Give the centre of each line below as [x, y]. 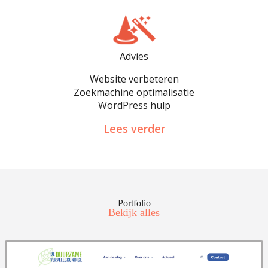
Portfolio [134, 203]
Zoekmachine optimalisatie [134, 92]
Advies [134, 56]
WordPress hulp [134, 105]
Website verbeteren [134, 79]
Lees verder [134, 128]
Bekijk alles [134, 212]
